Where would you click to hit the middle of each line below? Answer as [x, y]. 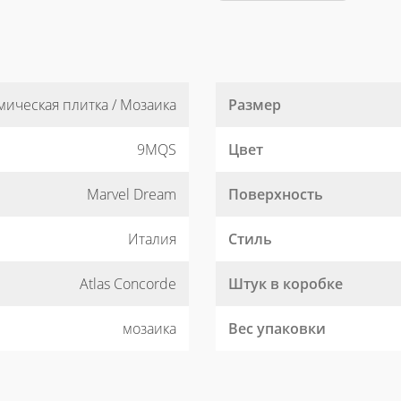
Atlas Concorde [128, 284]
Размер [255, 105]
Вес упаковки [277, 328]
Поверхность [276, 194]
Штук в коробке [286, 284]
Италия [152, 239]
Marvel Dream [132, 194]
